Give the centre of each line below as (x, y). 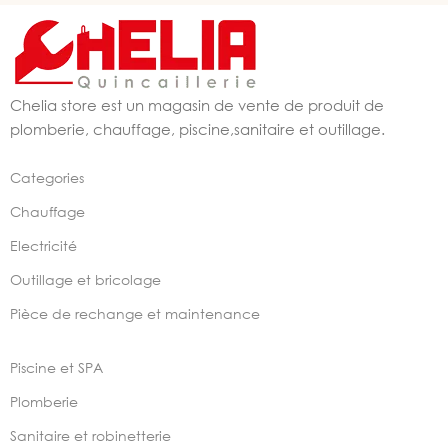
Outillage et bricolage (85, 279)
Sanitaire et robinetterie (90, 435)
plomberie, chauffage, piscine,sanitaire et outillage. (197, 129)
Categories (47, 177)
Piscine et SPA (56, 367)
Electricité (43, 245)
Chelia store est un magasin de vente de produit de (197, 105)
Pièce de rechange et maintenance (135, 313)
